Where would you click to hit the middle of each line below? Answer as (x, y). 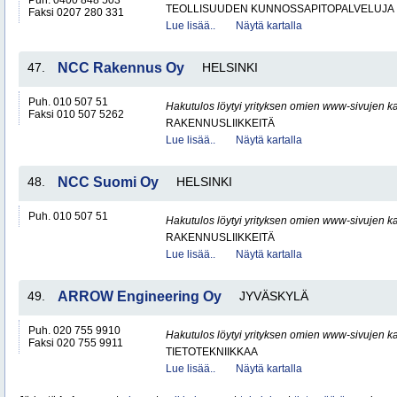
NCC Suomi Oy (108, 182)
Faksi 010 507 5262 (76, 114)
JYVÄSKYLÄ (274, 296)
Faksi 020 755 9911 (76, 343)
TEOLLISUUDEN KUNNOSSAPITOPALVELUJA (280, 9)
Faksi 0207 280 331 (76, 12)
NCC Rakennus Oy (121, 68)
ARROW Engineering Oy (140, 296)
